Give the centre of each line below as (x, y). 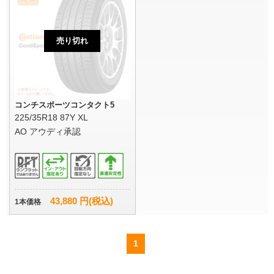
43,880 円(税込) (82, 201)
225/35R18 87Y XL (51, 118)
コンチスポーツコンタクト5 (65, 105)
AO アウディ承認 (49, 132)
